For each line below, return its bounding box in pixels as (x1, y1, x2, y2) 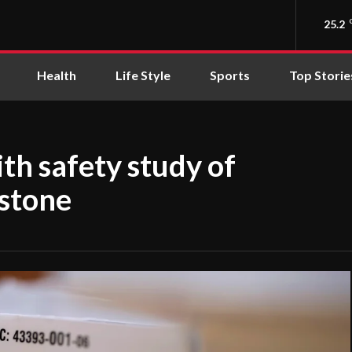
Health (37, 68, 76, 82)
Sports (210, 68, 250, 82)
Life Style (115, 68, 170, 82)
